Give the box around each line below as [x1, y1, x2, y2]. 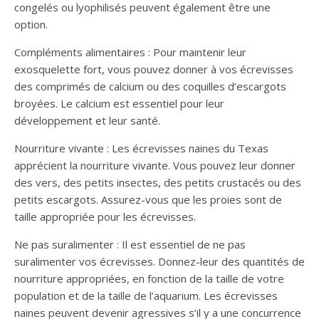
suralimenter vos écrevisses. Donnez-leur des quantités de [14, 253, 305, 268]
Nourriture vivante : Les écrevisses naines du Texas [14, 140, 268, 155]
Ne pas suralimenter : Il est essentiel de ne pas [14, 236, 246, 251]
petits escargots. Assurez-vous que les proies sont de [14, 192, 282, 206]
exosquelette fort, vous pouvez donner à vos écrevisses [14, 61, 293, 76]
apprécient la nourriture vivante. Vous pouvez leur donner [14, 157, 296, 172]
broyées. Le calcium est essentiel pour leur [14, 95, 224, 110]
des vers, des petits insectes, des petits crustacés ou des [14, 174, 301, 189]
